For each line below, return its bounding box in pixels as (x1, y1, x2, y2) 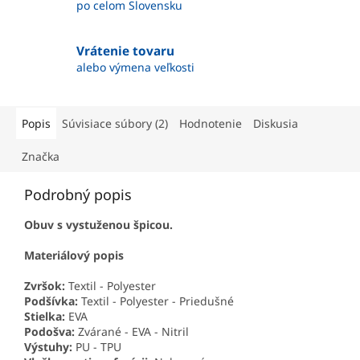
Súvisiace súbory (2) (62, 115, 168, 131)
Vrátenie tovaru (76, 43, 174, 60)
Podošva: (24, 323, 75, 339)
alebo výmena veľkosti (76, 59, 194, 76)
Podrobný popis (24, 184, 132, 204)
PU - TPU (72, 338, 121, 354)
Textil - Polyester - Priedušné (78, 292, 234, 309)
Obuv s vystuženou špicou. (24, 216, 173, 232)
